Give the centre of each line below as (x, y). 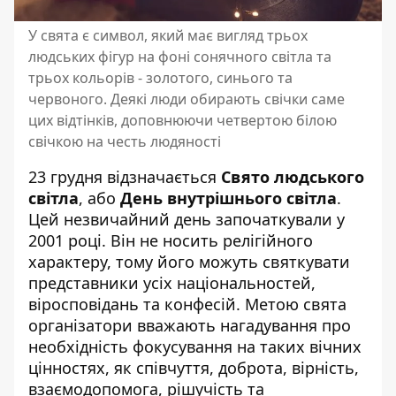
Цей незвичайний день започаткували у (187, 219)
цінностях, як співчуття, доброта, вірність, (194, 367)
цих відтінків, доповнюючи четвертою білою (183, 120)
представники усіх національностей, (172, 282)
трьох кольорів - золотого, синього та (160, 77)
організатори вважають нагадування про (190, 325)
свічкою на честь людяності (125, 141)
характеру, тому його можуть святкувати (189, 261)
